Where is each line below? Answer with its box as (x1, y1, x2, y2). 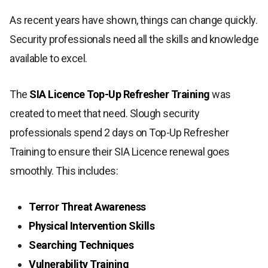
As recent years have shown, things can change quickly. (10, 14, 257, 27)
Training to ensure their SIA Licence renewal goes (10, 145, 230, 159)
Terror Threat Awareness (29, 200, 146, 214)
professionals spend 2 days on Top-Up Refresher (10, 126, 229, 139)
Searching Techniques (29, 239, 133, 252)
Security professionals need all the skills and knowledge (10, 33, 258, 46)
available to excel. (10, 52, 87, 65)
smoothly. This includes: (10, 165, 118, 178)
